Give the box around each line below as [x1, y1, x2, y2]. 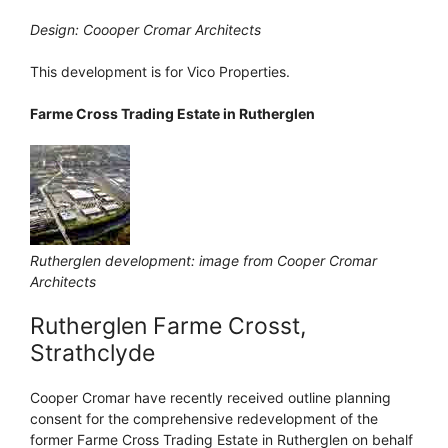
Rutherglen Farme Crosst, [30, 311, 306, 340]
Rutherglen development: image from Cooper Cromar [30, 251, 377, 269]
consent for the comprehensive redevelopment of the [30, 409, 378, 427]
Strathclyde [30, 338, 155, 367]
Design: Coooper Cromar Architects [30, 20, 261, 38]
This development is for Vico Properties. [30, 62, 290, 80]
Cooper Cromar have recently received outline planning [30, 388, 391, 406]
